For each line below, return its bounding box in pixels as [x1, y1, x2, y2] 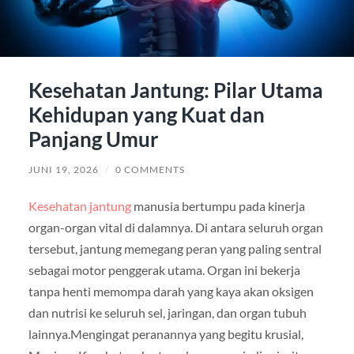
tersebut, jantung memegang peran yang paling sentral [28, 240, 322, 256]
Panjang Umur [28, 126, 159, 152]
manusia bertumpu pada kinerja [130, 198, 305, 213]
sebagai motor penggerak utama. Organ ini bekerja [28, 262, 300, 277]
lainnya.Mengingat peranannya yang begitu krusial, [28, 326, 303, 341]
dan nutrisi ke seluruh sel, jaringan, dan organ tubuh [28, 304, 307, 320]
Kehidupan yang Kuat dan [28, 101, 265, 127]
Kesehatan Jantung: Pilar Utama [28, 77, 323, 103]
